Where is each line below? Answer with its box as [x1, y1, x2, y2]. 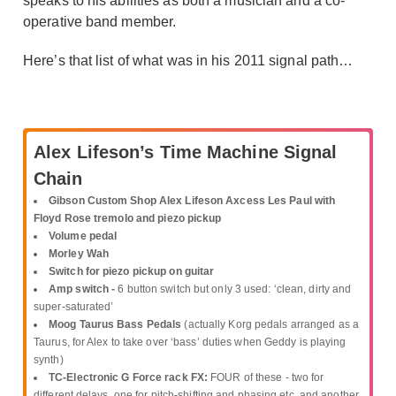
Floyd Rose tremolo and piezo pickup [34, 211, 225, 225]
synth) [34, 353, 64, 366]
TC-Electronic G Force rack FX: [49, 370, 211, 384]
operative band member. [23, 13, 177, 29]
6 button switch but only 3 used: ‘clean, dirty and [118, 282, 352, 295]
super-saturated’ [34, 300, 114, 313]
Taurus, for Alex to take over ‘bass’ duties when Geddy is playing [34, 335, 346, 348]
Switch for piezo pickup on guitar [49, 264, 215, 278]
